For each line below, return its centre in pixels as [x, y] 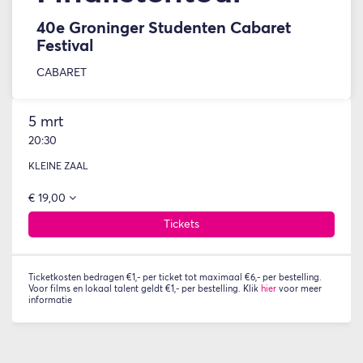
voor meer [299, 289]
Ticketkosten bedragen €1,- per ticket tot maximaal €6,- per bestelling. [175, 278]
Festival [65, 46]
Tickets [181, 224]
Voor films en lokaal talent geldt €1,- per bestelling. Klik [145, 289]
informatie [51, 300]
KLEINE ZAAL [58, 167]
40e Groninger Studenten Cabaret [164, 28]
